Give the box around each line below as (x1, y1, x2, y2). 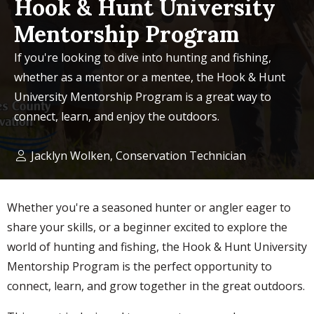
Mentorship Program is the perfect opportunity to (7, 259, 272, 275)
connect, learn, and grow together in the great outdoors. (7, 278, 305, 294)
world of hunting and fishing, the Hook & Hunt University (7, 239, 307, 255)
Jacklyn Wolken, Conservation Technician (28, 148, 246, 164)
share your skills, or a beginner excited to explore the (7, 219, 287, 235)
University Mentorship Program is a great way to (14, 89, 271, 105)
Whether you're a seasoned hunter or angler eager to (7, 200, 291, 216)
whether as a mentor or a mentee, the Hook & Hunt (14, 69, 285, 86)
